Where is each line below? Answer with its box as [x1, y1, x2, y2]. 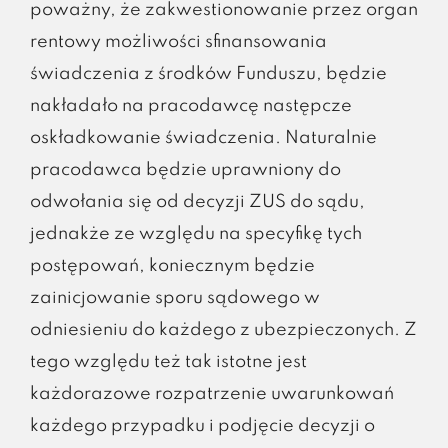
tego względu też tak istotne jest [29, 352, 307, 371]
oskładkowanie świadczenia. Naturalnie [29, 128, 377, 147]
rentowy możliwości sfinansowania [29, 32, 327, 51]
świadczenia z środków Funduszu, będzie [29, 64, 387, 83]
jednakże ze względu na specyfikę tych [29, 224, 362, 243]
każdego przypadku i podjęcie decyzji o [29, 416, 375, 435]
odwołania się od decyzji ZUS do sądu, [29, 192, 365, 211]
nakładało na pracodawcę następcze [29, 96, 352, 115]
